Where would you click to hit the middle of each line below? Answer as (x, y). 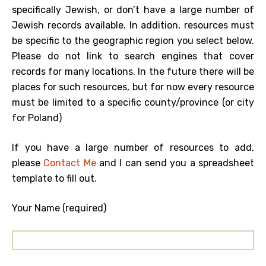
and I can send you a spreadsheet (175, 163)
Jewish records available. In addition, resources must (133, 25)
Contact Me (70, 163)
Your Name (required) (59, 208)
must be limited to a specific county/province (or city (133, 102)
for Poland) (37, 118)
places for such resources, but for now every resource (133, 87)
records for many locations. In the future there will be (133, 72)
